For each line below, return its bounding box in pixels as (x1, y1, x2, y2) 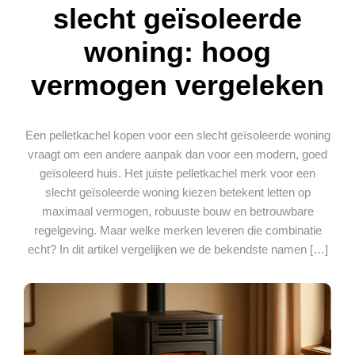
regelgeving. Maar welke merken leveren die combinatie (33, 223, 322, 237)
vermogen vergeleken (31, 68, 324, 101)
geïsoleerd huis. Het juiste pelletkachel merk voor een (40, 166, 315, 180)
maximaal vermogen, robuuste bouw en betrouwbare (41, 204, 314, 218)
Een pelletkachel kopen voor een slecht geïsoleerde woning (25, 128, 330, 142)
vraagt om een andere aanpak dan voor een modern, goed (28, 147, 327, 161)
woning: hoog (84, 35, 271, 68)
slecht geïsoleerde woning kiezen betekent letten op (44, 185, 311, 199)
